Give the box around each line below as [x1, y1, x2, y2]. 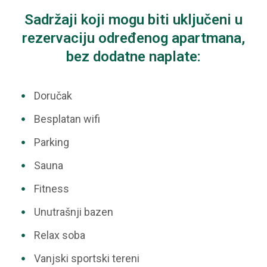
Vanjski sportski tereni [33, 252, 139, 265]
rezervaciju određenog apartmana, [22, 30, 245, 46]
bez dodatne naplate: [66, 48, 201, 65]
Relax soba [33, 229, 85, 241]
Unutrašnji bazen [33, 206, 113, 218]
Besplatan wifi [33, 113, 100, 125]
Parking [33, 136, 69, 148]
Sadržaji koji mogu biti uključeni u [24, 11, 243, 28]
